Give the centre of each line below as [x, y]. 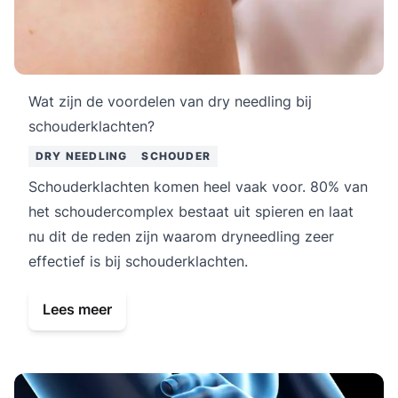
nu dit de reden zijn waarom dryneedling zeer [181, 236]
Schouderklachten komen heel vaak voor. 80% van [198, 186]
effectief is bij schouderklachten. [138, 261]
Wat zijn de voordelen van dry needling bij [170, 101]
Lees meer [77, 309]
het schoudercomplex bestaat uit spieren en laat [191, 211]
